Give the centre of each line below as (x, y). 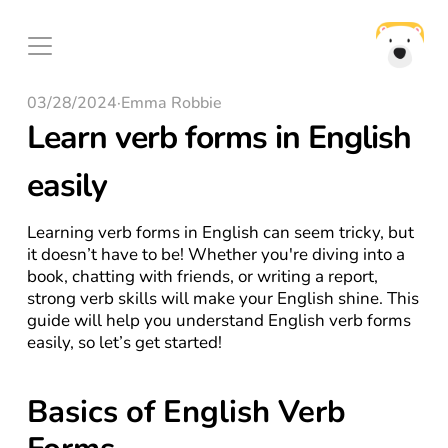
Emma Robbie (171, 103)
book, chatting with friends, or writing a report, (202, 276)
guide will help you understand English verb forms (218, 320)
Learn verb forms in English (218, 137)
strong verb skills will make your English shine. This (222, 298)
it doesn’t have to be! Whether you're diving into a (215, 254)
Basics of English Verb (186, 412)
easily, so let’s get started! (124, 342)
